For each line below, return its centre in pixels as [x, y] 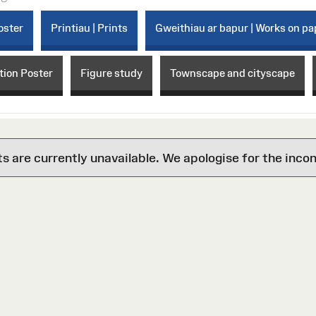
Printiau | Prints [89, 28]
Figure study [111, 73]
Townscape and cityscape [232, 73]
